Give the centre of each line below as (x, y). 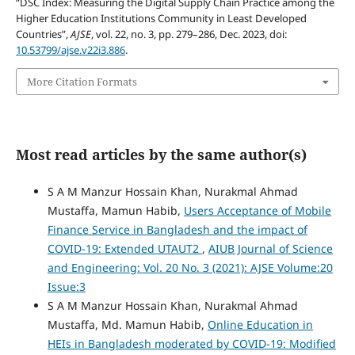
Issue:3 (66, 287)
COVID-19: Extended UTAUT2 (124, 249)
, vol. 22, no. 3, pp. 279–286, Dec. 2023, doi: (189, 34)
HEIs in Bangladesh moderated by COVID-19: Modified (191, 344)
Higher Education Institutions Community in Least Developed (161, 18)
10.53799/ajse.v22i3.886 (70, 50)
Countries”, (43, 34)
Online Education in (260, 325)
